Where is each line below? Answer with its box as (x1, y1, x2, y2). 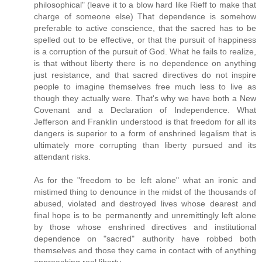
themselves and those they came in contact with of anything (34, 245, 256, 255)
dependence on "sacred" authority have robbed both (34, 233, 256, 243)
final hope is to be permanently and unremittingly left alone (34, 210, 256, 220)
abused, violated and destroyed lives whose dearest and (34, 198, 256, 208)
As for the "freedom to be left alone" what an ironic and (34, 175, 256, 185)
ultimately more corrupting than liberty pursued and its (34, 140, 256, 150)
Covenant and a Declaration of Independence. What (34, 105, 256, 115)
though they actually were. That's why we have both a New (34, 93, 256, 103)
